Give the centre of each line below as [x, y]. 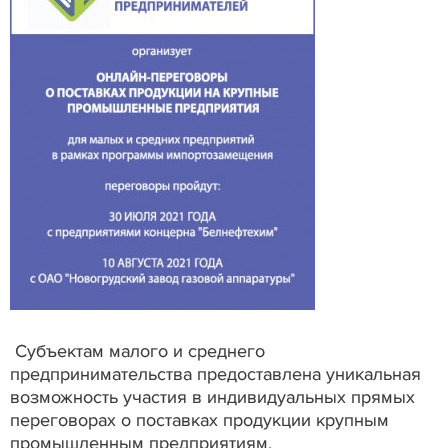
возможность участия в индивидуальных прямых [212, 396]
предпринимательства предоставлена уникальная [215, 373]
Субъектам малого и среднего [137, 350]
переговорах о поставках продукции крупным [199, 419]
